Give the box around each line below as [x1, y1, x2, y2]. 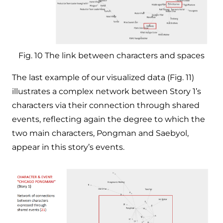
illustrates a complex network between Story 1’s [12, 86, 201, 96]
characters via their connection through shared [12, 100, 200, 110]
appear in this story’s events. [12, 142, 124, 152]
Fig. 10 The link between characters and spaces [18, 50, 205, 60]
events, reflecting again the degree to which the [12, 114, 205, 124]
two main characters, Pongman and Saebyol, [12, 128, 189, 138]
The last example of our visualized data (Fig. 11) [12, 72, 194, 82]
